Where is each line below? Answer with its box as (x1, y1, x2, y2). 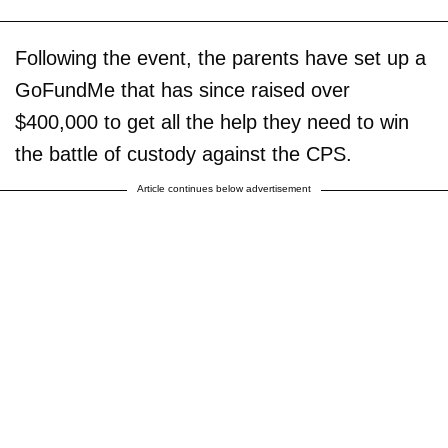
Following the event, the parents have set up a (15, 47, 426, 70)
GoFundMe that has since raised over (15, 79, 350, 102)
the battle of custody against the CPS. (15, 143, 352, 166)
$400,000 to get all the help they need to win (15, 111, 409, 134)
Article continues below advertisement (137, 183, 311, 195)
